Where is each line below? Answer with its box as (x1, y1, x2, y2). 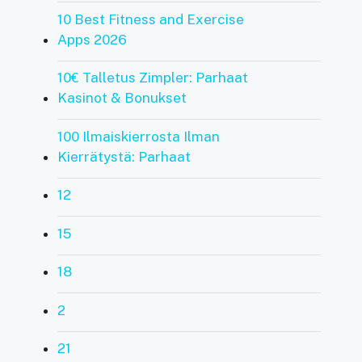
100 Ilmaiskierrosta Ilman (57, 128, 220, 145)
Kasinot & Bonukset (57, 90, 187, 106)
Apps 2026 (57, 31, 127, 48)
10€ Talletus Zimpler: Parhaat (57, 69, 248, 86)
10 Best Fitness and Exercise (57, 11, 244, 27)
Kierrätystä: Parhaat (57, 148, 191, 165)
